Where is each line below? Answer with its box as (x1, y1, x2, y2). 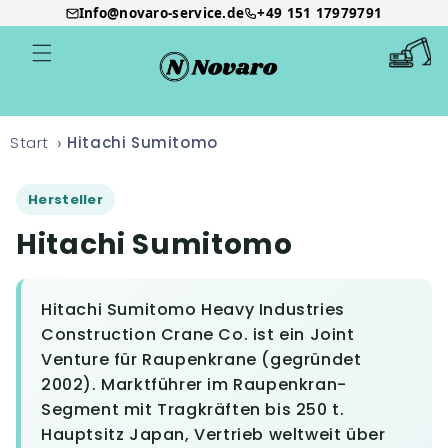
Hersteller (28, 190, 103, 209)
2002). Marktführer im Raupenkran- (41, 373, 347, 396)
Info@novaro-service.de (78, 3, 245, 22)
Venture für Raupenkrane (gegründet (41, 348, 362, 371)
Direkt (29, 19, 77, 41)
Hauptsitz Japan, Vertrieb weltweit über (41, 423, 386, 446)
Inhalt (29, 55, 75, 77)
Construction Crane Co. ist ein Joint (41, 323, 355, 346)
